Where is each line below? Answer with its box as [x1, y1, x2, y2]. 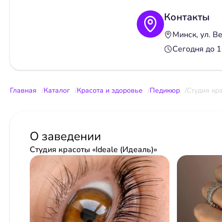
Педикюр [150, 85, 180, 95]
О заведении [30, 128, 101, 144]
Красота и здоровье [77, 85, 143, 95]
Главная [10, 85, 37, 95]
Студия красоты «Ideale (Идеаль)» [30, 144, 157, 155]
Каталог [44, 85, 70, 95]
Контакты [164, 10, 210, 24]
